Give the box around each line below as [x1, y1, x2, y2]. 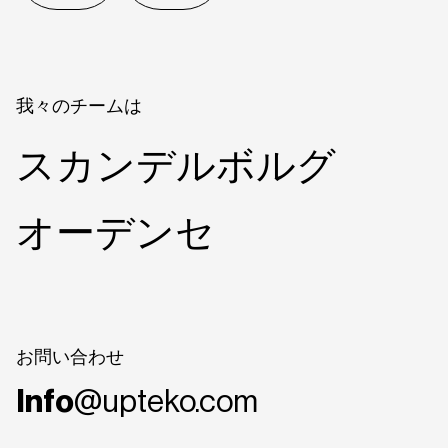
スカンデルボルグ [15, 137, 336, 192]
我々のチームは [15, 97, 142, 115]
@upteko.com [73, 385, 258, 418]
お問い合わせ [15, 349, 124, 366]
